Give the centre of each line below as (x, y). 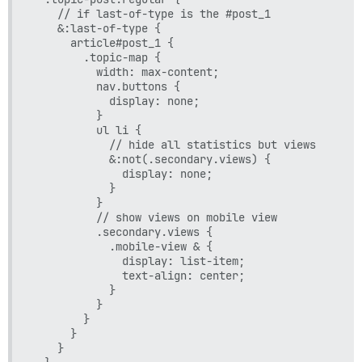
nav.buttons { (106, 86)
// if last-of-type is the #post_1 (151, 13)
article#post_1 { (103, 42)
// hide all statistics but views (174, 144)
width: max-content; (125, 72)
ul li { (86, 130)
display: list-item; (138, 261)
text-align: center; (138, 275)
